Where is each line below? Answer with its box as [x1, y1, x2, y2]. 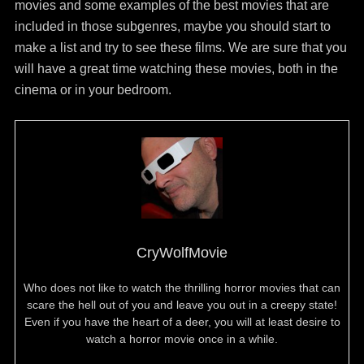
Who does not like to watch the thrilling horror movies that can [24, 281, 340, 294]
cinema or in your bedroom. [14, 83, 171, 97]
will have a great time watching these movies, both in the [14, 62, 338, 76]
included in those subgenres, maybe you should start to [14, 19, 331, 33]
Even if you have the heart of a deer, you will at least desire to [24, 315, 340, 328]
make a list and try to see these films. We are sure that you [14, 41, 347, 54]
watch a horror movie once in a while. [86, 332, 278, 345]
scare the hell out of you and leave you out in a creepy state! [27, 298, 337, 311]
